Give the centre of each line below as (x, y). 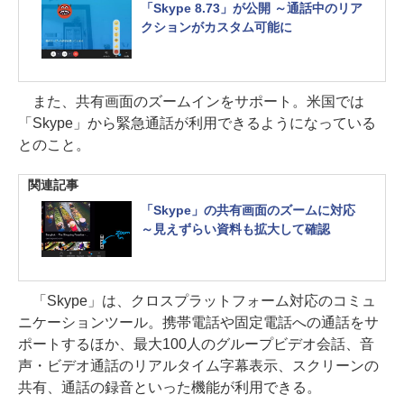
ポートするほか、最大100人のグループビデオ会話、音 (196, 344)
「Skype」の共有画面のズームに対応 (248, 210)
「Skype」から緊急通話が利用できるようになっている (197, 123)
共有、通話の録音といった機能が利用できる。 (170, 387)
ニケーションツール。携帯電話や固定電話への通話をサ (198, 322)
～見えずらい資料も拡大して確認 (235, 229)
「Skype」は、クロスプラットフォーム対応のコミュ (197, 300)
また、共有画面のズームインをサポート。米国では (191, 101)
